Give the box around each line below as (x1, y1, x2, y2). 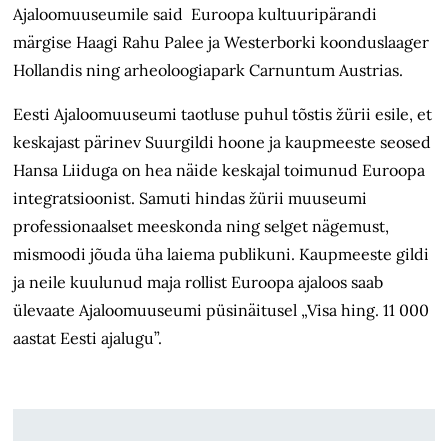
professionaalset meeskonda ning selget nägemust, (13, 216, 390, 237)
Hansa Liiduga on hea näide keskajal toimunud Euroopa (13, 160, 426, 181)
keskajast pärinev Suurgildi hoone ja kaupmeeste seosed (13, 132, 432, 153)
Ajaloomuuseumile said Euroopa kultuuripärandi (13, 4, 378, 25)
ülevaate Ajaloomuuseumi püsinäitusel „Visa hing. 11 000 (13, 300, 430, 321)
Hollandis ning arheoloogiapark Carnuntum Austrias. (13, 60, 404, 81)
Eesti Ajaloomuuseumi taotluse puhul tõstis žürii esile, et (13, 104, 433, 125)
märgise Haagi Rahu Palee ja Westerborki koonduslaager (13, 32, 430, 53)
